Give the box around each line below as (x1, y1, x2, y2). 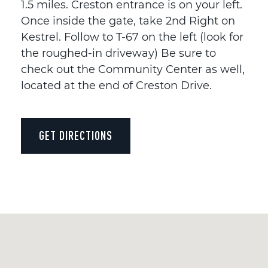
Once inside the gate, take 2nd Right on (21, 14, 235, 28)
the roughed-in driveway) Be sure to (21, 46, 216, 60)
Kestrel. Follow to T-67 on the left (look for (21, 30, 243, 44)
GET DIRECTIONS (39, 128, 112, 142)
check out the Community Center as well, (21, 62, 245, 76)
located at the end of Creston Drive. (21, 78, 212, 92)
